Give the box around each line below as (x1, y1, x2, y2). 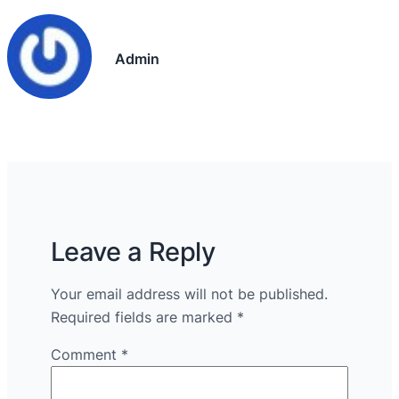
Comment (50, 346, 121, 364)
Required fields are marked (50, 307, 237, 326)
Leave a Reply (50, 235, 216, 267)
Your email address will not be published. (50, 284, 328, 303)
